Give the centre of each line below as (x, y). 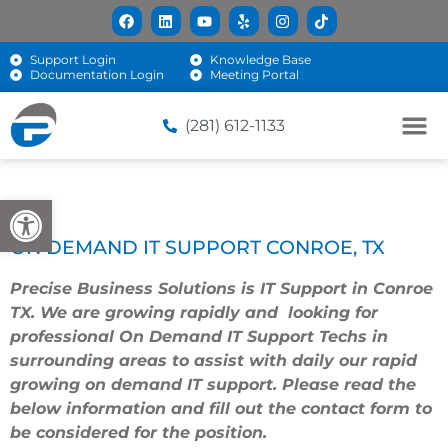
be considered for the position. (138, 433)
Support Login (73, 59)
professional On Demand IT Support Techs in (199, 337)
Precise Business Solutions (123, 289)
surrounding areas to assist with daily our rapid (213, 361)
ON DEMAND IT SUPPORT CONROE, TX (197, 248)
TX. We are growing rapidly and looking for (194, 313)
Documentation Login (97, 74)
